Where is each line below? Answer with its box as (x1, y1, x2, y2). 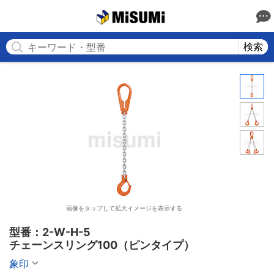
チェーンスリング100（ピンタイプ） (9, 239, 194, 251)
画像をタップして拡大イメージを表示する (66, 204, 183, 212)
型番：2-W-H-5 (9, 226, 91, 239)
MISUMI (165, 10, 196, 21)
